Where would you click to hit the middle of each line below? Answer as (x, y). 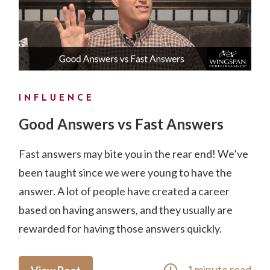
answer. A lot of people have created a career (124, 191)
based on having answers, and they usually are (126, 209)
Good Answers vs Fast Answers (121, 124)
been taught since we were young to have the (126, 172)
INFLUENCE (57, 98)
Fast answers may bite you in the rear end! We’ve (134, 153)
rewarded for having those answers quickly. (121, 228)
